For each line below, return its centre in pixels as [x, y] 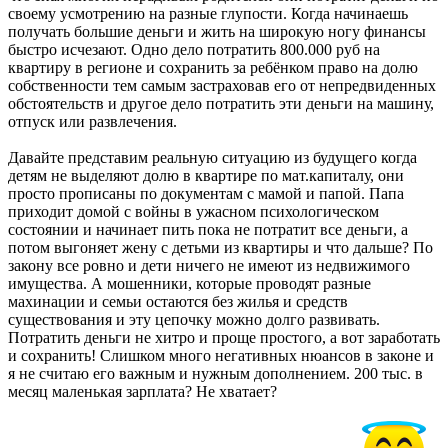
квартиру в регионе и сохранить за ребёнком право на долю [213, 68]
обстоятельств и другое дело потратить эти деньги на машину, [221, 104]
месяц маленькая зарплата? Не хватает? [142, 392]
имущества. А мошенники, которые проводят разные [189, 284]
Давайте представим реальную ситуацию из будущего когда [212, 158]
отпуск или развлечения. [92, 122]
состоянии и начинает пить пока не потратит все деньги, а [208, 230]
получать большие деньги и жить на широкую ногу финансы [217, 32]
